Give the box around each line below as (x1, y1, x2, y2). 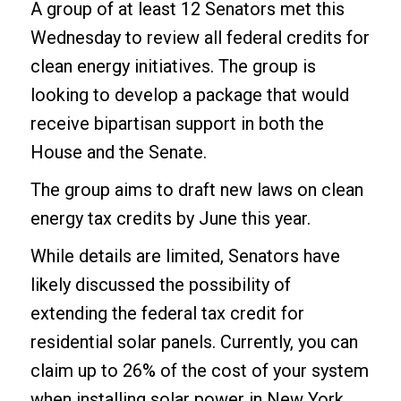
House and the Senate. (30, 141, 207, 163)
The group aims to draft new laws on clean (30, 178, 363, 200)
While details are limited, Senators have (30, 244, 340, 267)
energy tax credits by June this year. (30, 207, 311, 229)
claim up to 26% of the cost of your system (30, 359, 369, 381)
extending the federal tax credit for (30, 302, 304, 324)
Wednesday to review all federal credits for (30, 26, 370, 48)
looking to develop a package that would (30, 83, 349, 106)
